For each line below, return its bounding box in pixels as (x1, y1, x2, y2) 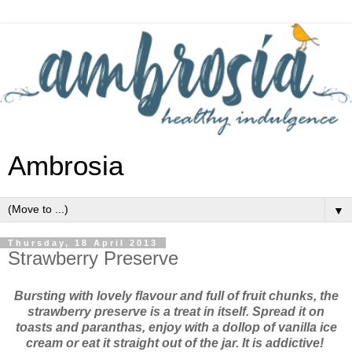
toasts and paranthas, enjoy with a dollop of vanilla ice (15, 320, 337, 334)
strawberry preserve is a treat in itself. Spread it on (27, 304, 324, 318)
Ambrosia (8, 151, 123, 181)
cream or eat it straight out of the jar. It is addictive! (25, 335, 327, 350)
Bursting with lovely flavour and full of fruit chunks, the (13, 288, 339, 302)
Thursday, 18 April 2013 (8, 238, 158, 248)
